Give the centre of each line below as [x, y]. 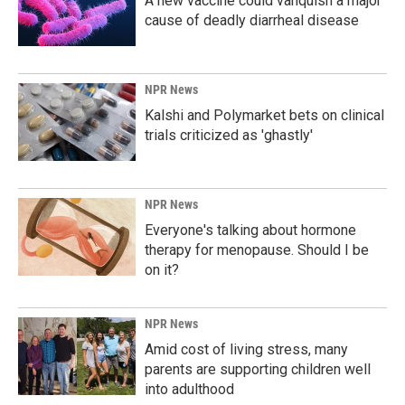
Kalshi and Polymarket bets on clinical [264, 116]
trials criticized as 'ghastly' [229, 136]
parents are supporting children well [258, 370]
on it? [162, 270]
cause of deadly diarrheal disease [252, 21]
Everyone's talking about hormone [250, 231]
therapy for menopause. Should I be [257, 250]
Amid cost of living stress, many [246, 350]
